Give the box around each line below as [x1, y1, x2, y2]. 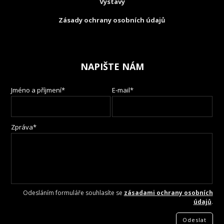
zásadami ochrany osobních [123, 188, 213, 197]
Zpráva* [11, 122, 37, 131]
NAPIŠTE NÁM [80, 60, 144, 72]
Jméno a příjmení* [11, 85, 65, 94]
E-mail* [112, 85, 134, 94]
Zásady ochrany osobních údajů [58, 15, 165, 24]
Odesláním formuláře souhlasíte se [22, 188, 124, 197]
